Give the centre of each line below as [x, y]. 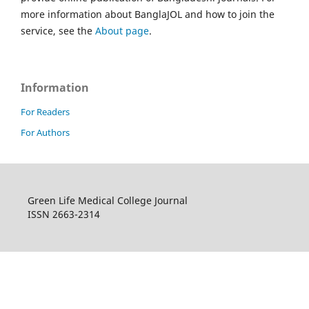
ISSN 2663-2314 [63, 214]
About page [122, 30]
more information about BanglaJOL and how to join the [148, 14]
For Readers [45, 111]
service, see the [58, 30]
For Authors [45, 132]
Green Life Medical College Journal [107, 200]
